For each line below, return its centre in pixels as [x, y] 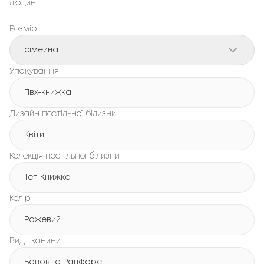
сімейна [41, 50]
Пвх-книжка [48, 93]
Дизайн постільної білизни [63, 114]
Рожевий [42, 220]
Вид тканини [35, 241]
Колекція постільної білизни [65, 156]
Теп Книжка [47, 177]
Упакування [34, 71]
